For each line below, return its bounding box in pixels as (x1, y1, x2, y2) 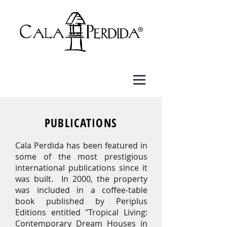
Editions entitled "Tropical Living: (15, 207, 147, 218)
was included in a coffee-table (15, 184, 147, 196)
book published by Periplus (15, 196, 147, 207)
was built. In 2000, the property (15, 173, 147, 184)
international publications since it (15, 162, 147, 173)
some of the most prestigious (15, 151, 147, 162)
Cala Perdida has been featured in (15, 140, 147, 151)
